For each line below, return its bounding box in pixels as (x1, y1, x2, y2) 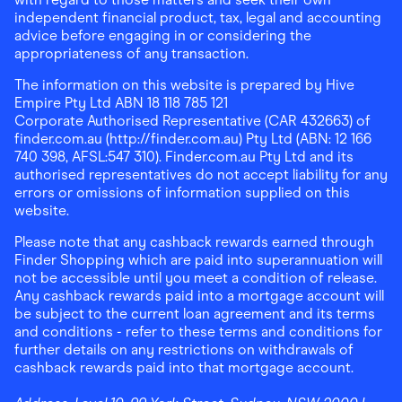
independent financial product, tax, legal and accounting (14, 9, 381, 27)
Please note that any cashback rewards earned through (14, 233, 374, 251)
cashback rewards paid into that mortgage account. (14, 359, 354, 377)
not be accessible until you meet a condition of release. (14, 269, 377, 287)
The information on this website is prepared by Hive (14, 76, 354, 94)
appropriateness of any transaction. (14, 45, 249, 63)
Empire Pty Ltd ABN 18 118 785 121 (14, 94, 228, 112)
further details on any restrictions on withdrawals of (14, 341, 354, 359)
